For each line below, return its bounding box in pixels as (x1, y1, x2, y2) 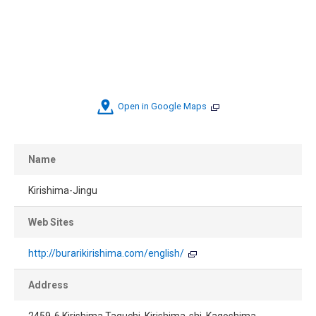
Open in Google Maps (118, 101, 207, 112)
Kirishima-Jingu (28, 185, 97, 197)
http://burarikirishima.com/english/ (28, 248, 184, 260)
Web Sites (28, 217, 74, 229)
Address (28, 279, 68, 291)
